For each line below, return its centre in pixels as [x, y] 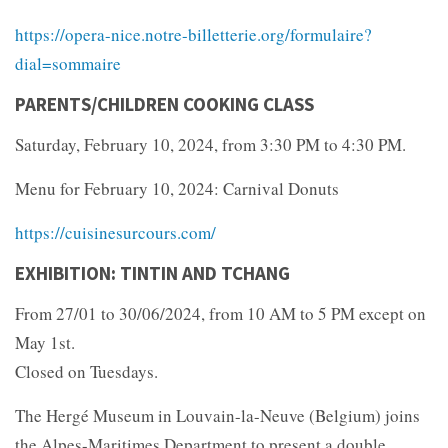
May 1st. [45, 342]
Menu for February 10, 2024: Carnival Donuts [177, 188]
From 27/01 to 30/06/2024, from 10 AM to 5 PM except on [220, 313]
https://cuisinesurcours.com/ [115, 232]
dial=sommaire [68, 63]
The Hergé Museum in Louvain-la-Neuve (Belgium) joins [217, 415]
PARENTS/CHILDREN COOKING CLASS [164, 103]
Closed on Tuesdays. [86, 371]
